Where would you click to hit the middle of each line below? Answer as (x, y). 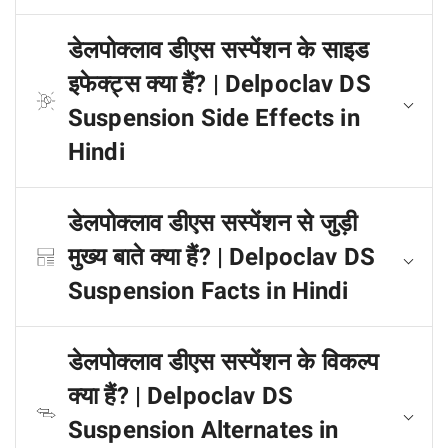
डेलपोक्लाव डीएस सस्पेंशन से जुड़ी (212, 223)
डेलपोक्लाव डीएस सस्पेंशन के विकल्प (224, 362)
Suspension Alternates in (203, 430)
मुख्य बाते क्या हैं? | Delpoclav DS (221, 257)
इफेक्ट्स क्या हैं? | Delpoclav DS (219, 84)
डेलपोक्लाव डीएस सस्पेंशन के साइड (219, 50)
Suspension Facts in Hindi (208, 291)
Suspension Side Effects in (214, 118)
